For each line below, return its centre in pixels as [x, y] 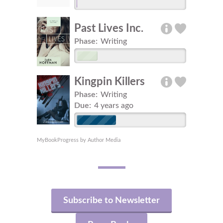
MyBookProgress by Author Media [79, 140]
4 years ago [114, 105]
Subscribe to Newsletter [111, 200]
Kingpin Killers [110, 81]
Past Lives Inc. [109, 29]
